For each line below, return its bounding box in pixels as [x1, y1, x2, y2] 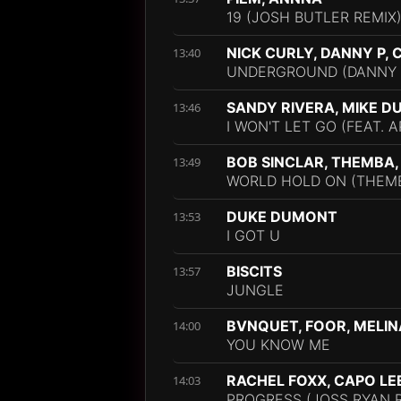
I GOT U [226, 226, 280, 244]
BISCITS [226, 262, 282, 280]
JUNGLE [226, 281, 284, 299]
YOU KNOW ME [226, 336, 330, 354]
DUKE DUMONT [226, 208, 337, 226]
